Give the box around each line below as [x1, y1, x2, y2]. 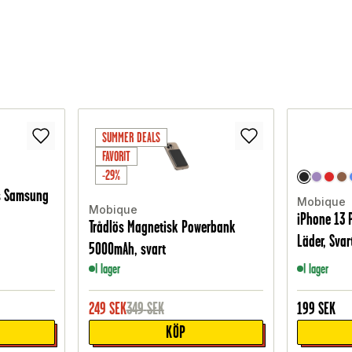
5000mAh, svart [88, 240, 166, 258]
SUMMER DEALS [101, 130, 160, 146]
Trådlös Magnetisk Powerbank [88, 218, 236, 236]
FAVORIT [101, 148, 130, 165]
